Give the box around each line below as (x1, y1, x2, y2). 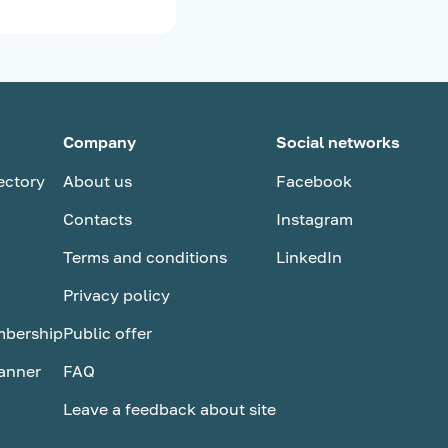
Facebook (276, 171, 352, 191)
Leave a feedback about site (63, 399, 276, 419)
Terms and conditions (63, 247, 227, 267)
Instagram (276, 209, 353, 229)
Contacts (63, 209, 132, 229)
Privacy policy (63, 285, 170, 305)
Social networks (276, 132, 400, 152)
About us (63, 171, 132, 191)
